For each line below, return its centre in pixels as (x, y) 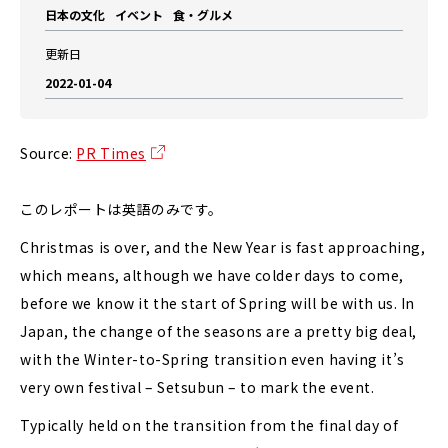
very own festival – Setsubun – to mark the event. (197, 387)
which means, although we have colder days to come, (212, 275)
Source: (48, 153)
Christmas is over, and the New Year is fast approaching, (223, 247)
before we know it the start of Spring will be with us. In (217, 303)
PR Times (111, 153)
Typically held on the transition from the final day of (209, 425)
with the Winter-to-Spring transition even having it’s (212, 359)
